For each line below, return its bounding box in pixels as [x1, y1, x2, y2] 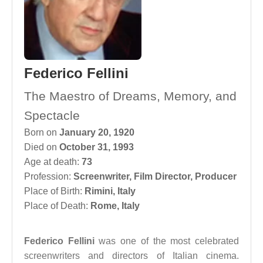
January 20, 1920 [59, 127, 134, 137]
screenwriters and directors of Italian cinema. [24, 251, 239, 261]
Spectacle [24, 109, 80, 122]
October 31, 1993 [59, 142, 134, 152]
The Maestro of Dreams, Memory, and [24, 89, 237, 103]
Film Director [134, 171, 190, 181]
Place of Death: [24, 201, 90, 211]
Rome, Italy [90, 201, 140, 211]
